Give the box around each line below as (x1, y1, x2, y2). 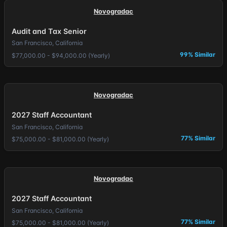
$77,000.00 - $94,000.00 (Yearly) (11, 51, 110, 59)
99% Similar (180, 50, 216, 58)
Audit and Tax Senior (11, 26, 87, 35)
